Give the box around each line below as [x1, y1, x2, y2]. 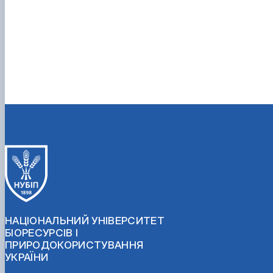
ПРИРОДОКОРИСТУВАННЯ [5, 238, 144, 251]
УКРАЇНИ [5, 250, 49, 263]
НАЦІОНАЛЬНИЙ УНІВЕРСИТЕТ [5, 214, 165, 227]
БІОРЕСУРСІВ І [5, 226, 79, 239]
